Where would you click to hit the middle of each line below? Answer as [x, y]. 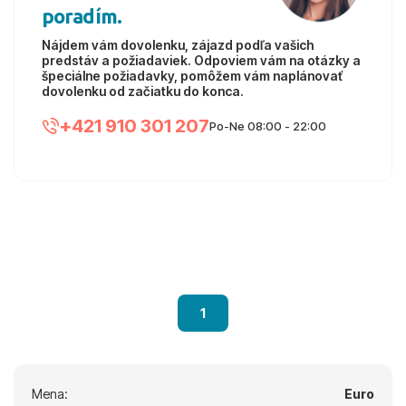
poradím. [82, 16]
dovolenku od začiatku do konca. [143, 91]
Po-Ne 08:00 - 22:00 [268, 126]
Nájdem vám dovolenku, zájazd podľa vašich [178, 45]
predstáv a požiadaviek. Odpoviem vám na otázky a [201, 60]
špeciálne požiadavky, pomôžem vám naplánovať [192, 76]
